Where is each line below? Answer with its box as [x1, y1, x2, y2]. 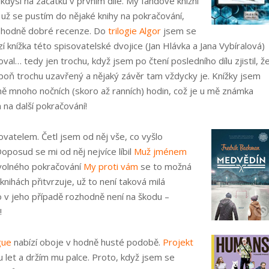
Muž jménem [134, 145, 187, 157]
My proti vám [83, 160, 138, 172]
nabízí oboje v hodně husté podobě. [11, 236, 163, 248]
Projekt [163, 236, 193, 248]
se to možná [138, 160, 192, 172]
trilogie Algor [108, 25, 161, 37]
